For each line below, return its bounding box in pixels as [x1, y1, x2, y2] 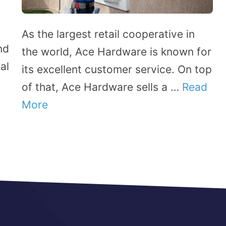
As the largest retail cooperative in [22, 27, 195, 40]
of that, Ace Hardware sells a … [22, 80, 182, 93]
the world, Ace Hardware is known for [22, 45, 211, 58]
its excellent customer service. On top [22, 63, 212, 76]
